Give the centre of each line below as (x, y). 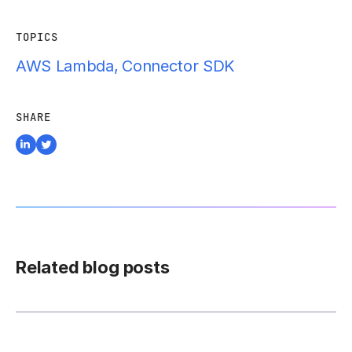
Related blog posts (93, 267)
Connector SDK (178, 66)
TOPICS (37, 37)
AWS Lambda (65, 66)
